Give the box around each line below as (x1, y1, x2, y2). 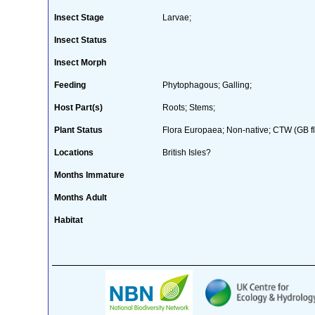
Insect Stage (53, 12, 104, 22)
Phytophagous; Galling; (162, 79, 252, 90)
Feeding (53, 79, 86, 90)
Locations (53, 147, 94, 157)
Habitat (53, 214, 83, 225)
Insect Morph (53, 57, 106, 67)
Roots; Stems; (162, 102, 215, 112)
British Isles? (162, 147, 211, 157)
